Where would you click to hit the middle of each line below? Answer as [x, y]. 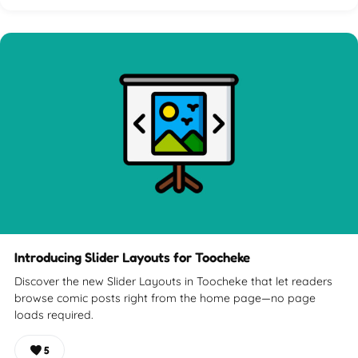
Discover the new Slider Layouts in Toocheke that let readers [173, 281]
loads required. [54, 314]
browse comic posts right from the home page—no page [165, 298]
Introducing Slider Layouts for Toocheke [132, 257]
